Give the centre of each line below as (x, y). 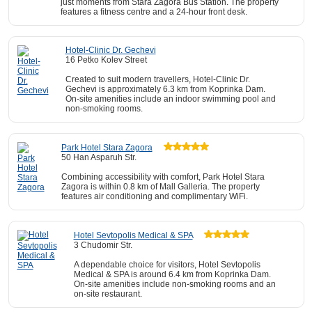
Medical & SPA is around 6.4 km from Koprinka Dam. (172, 274)
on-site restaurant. (108, 294)
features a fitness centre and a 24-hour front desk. (154, 12)
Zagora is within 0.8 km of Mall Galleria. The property (160, 187)
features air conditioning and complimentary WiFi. (154, 196)
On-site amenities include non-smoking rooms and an (174, 284)
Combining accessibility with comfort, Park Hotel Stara (163, 177)
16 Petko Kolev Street (106, 60)
